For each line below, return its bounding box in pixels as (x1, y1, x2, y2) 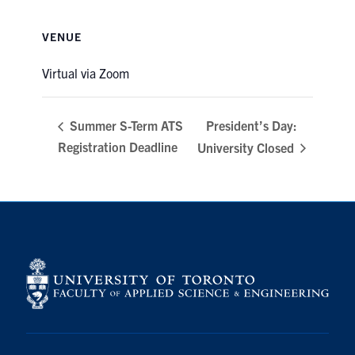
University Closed (197, 139, 298, 155)
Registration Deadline (58, 138, 178, 155)
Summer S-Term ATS (67, 117, 184, 134)
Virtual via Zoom (42, 65, 130, 82)
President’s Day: (206, 116, 298, 133)
